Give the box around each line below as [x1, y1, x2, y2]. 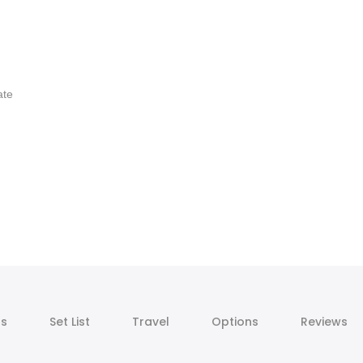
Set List [49, 314, 90, 331]
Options [211, 314, 258, 331]
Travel [131, 314, 169, 331]
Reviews [300, 314, 348, 331]
